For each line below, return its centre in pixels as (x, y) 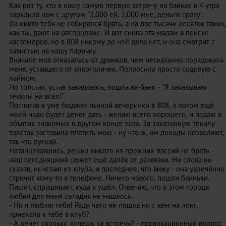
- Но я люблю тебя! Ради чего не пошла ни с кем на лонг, (103, 205)
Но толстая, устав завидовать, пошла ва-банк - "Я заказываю (108, 87)
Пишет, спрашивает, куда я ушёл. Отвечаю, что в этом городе (109, 187)
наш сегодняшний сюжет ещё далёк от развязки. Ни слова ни (110, 160)
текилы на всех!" (37, 96)
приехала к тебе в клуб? (49, 214)
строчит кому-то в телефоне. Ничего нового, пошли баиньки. (109, 178)
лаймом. (23, 78)
